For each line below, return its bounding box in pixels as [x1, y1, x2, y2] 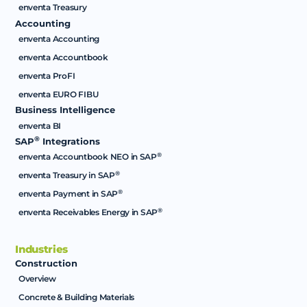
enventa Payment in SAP [18, 188, 119, 199]
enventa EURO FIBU [18, 88, 99, 99]
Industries [15, 243, 69, 256]
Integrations [40, 136, 101, 147]
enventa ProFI [18, 70, 75, 81]
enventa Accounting [18, 34, 100, 44]
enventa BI [18, 120, 62, 131]
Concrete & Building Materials [18, 292, 135, 303]
